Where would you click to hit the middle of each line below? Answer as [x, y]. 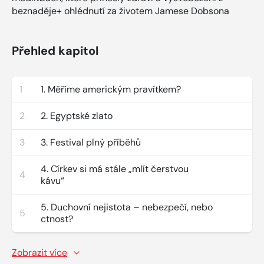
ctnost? [57, 219]
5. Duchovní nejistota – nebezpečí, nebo [127, 207]
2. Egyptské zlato [77, 115]
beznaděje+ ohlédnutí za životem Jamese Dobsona [121, 11]
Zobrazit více [39, 252]
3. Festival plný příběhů [91, 142]
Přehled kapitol [55, 50]
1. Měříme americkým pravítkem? [111, 89]
